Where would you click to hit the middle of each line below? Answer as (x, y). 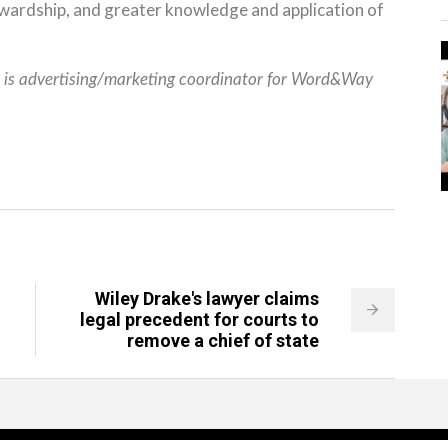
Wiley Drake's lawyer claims (206, 298)
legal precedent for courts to (199, 319)
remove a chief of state (222, 340)
